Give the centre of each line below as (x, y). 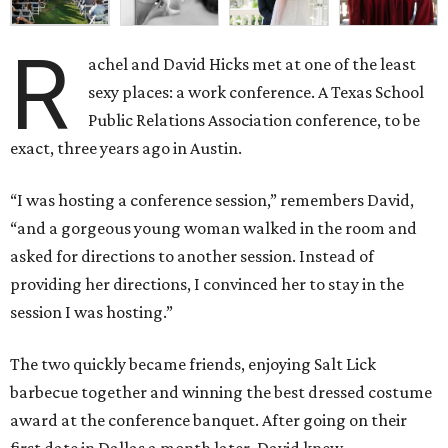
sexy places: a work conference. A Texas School (256, 92)
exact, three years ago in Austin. (126, 148)
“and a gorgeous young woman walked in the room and (213, 228)
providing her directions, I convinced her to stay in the (207, 284)
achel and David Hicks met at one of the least (252, 64)
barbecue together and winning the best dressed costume (221, 392)
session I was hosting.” (91, 312)
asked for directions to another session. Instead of (192, 256)
